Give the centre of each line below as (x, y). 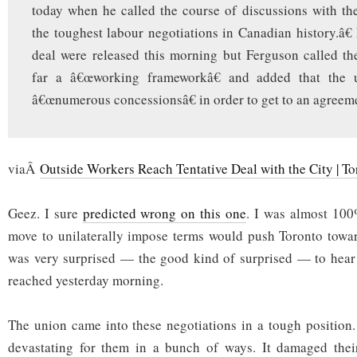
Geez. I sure (45, 214)
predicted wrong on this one (165, 214)
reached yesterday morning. (86, 280)
